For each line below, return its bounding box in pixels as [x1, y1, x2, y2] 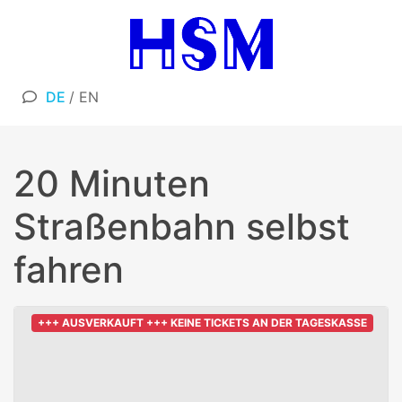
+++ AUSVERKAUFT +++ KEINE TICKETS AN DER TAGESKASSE [38, 315, 367, 329]
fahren [13, 247, 124, 292]
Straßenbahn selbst [13, 204, 350, 249]
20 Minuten [13, 161, 210, 205]
